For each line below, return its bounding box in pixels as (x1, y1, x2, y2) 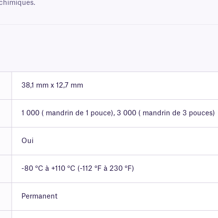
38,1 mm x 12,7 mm (21, 82, 83, 90)
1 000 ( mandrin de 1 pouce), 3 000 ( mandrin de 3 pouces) (21, 110, 215, 117)
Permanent (21, 193, 57, 200)
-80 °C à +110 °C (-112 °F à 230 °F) (21, 165, 134, 173)
